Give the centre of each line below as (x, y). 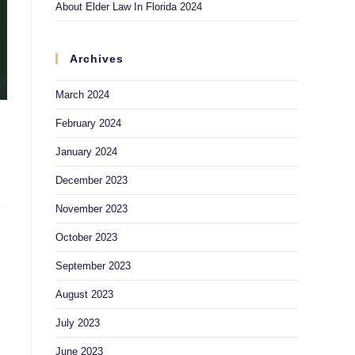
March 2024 (82, 95)
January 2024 (86, 152)
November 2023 (92, 209)
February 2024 (88, 123)
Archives (97, 59)
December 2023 (92, 180)
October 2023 (86, 237)
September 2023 (93, 266)
